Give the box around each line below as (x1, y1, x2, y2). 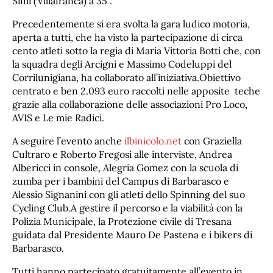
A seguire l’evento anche (12, 134, 124, 147)
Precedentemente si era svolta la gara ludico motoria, (12, 17, 250, 30)
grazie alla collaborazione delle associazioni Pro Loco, (12, 97, 247, 110)
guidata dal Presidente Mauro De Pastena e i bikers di (12, 228, 252, 241)
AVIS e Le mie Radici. (12, 111, 104, 124)
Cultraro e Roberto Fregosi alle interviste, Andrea (12, 147, 232, 160)
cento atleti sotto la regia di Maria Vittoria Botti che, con (12, 44, 261, 57)
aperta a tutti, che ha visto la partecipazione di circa (12, 30, 243, 43)
